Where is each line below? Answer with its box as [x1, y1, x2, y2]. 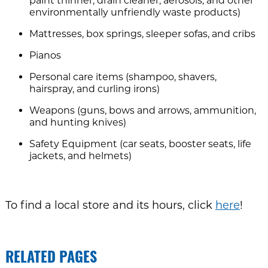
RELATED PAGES [5, 252, 97, 267]
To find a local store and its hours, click [5, 199, 215, 212]
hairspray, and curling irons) [29, 83, 160, 95]
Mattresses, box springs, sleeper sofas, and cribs [29, 28, 255, 40]
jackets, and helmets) [29, 150, 132, 162]
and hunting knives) [29, 117, 126, 129]
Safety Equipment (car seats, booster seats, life [29, 138, 251, 150]
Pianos [29, 50, 61, 62]
